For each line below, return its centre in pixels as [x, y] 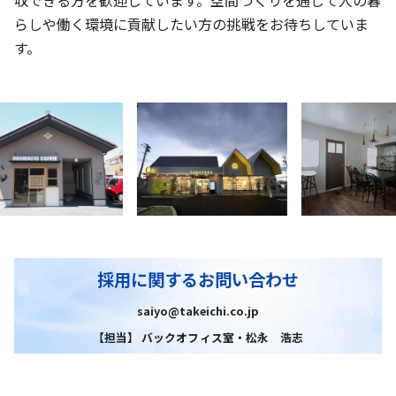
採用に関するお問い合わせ [198, 279]
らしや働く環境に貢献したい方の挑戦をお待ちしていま [191, 23]
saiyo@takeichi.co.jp [198, 310]
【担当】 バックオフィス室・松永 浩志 [198, 337]
